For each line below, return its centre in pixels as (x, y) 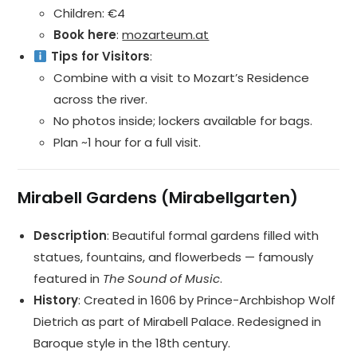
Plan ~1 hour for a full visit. (127, 143)
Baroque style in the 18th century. (132, 343)
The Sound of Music (162, 279)
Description (71, 236)
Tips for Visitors (98, 57)
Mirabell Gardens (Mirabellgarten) (158, 198)
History (56, 300)
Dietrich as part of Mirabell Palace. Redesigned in (178, 322)
